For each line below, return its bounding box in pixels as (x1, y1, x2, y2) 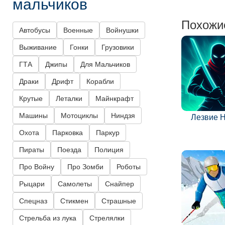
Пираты (19, 146, 44, 154)
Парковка (52, 129, 83, 137)
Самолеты (58, 180, 92, 188)
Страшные (101, 197, 136, 205)
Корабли (86, 77, 114, 86)
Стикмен (60, 197, 88, 205)
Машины (19, 111, 48, 120)
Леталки (56, 94, 82, 103)
